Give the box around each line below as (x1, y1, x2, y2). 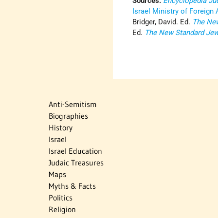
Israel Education (49, 146, 102, 156)
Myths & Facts (49, 181, 96, 191)
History (49, 123, 73, 133)
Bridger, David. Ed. (132, 18, 193, 27)
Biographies (49, 111, 88, 121)
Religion (49, 204, 76, 215)
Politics (49, 193, 73, 203)
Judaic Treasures (49, 158, 104, 168)
